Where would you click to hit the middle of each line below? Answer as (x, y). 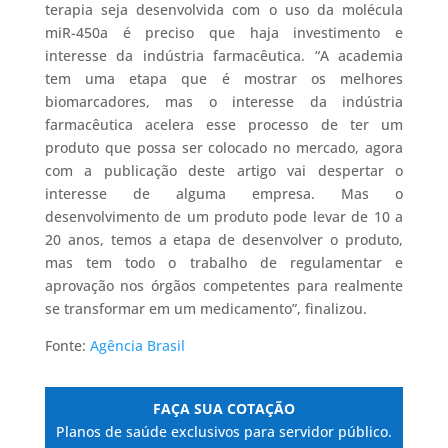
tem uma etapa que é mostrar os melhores (224, 79)
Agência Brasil (137, 346)
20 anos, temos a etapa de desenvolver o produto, (224, 240)
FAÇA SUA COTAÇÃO (223, 409)
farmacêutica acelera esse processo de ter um (224, 125)
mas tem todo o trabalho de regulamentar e (224, 263)
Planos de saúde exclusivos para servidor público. (223, 432)
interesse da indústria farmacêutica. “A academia (224, 56)
